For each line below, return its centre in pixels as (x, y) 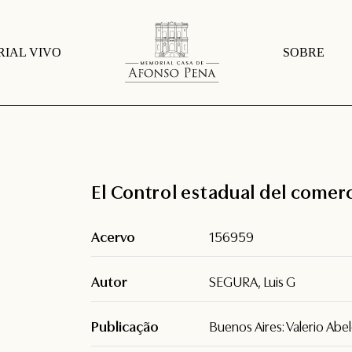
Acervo (114, 237)
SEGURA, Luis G (253, 282)
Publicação (125, 326)
